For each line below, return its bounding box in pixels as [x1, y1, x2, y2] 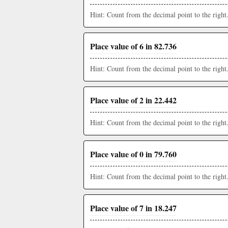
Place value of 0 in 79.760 [90, 148, 177, 160]
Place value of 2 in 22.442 [90, 94, 177, 106]
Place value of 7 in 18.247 [90, 202, 177, 214]
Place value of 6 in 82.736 [90, 40, 177, 52]
